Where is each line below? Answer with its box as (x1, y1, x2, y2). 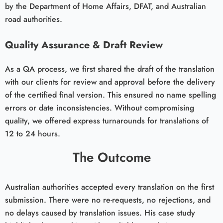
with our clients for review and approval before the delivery (5, 76, 215, 88)
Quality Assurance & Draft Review (5, 37, 163, 52)
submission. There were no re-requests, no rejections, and (5, 194, 211, 206)
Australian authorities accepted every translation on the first (5, 181, 214, 193)
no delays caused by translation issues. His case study (5, 207, 195, 219)
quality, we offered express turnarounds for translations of (5, 114, 209, 126)
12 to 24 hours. (5, 127, 63, 139)
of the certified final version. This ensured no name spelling (5, 89, 216, 101)
